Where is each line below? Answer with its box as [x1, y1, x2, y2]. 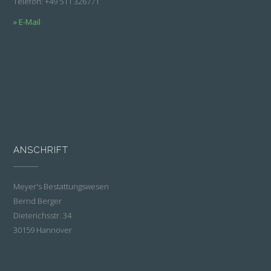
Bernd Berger [13, 195, 62, 206]
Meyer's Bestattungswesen [13, 180, 109, 192]
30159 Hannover [13, 224, 73, 235]
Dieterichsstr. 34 [13, 209, 72, 221]
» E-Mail [13, 16, 41, 28]
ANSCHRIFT [13, 144, 69, 155]
